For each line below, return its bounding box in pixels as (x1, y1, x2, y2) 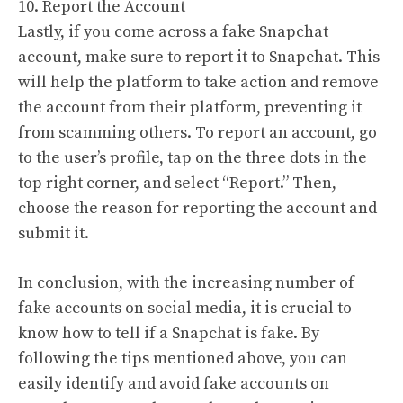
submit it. (18, 223, 89, 244)
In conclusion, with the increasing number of (18, 273, 354, 293)
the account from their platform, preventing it (18, 97, 362, 118)
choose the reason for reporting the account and (18, 198, 377, 219)
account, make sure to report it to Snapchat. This (18, 47, 380, 67)
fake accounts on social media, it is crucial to (18, 298, 352, 318)
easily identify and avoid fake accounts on (18, 373, 329, 394)
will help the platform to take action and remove (18, 72, 379, 93)
